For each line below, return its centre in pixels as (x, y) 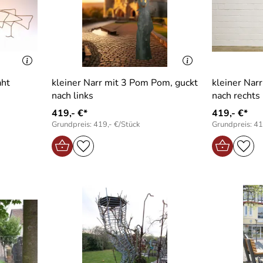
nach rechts (236, 95)
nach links (72, 95)
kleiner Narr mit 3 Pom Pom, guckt (124, 82)
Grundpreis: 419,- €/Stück (96, 124)
